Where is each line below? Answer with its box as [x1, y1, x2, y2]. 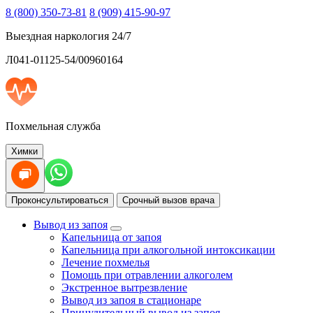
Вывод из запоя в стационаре [61, 294, 201, 306]
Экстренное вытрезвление [61, 282, 187, 293]
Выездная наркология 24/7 [6, 30, 131, 42]
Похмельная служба [6, 120, 101, 132]
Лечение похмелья [61, 256, 150, 268]
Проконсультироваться [11, 195, 108, 205]
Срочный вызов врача [122, 195, 214, 205]
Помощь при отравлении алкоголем [61, 269, 233, 281]
